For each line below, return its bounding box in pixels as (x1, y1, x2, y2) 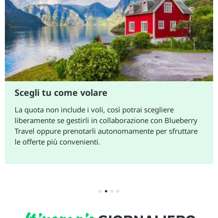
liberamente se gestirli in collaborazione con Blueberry (15, 115, 198, 126)
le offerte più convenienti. (15, 137, 100, 147)
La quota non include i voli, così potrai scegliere (15, 105, 174, 115)
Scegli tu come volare (15, 87, 108, 99)
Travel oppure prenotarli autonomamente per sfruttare (15, 126, 198, 136)
